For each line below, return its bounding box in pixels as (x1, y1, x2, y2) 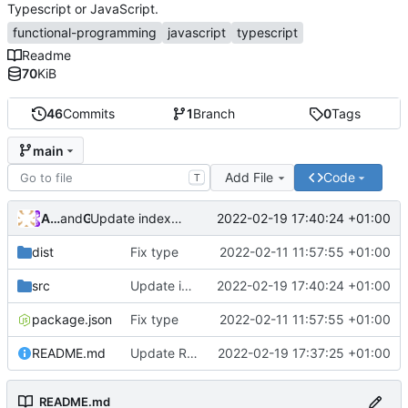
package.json (32, 311, 112, 328)
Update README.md (187, 345, 198, 362)
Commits (63, 106, 116, 122)
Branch (193, 106, 236, 122)
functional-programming (13, 24, 157, 40)
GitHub (92, 209, 103, 226)
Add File (224, 169, 273, 186)
